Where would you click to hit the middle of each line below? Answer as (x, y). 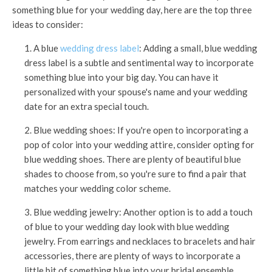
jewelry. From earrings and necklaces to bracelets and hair (140, 241)
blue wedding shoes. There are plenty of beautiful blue (133, 159)
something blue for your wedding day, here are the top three (132, 10)
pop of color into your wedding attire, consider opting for (139, 145)
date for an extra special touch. (87, 107)
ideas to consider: (48, 25)
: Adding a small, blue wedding (198, 48)
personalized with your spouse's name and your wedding (136, 92)
